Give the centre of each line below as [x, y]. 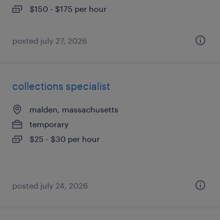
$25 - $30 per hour [65, 139]
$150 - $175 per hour [68, 9]
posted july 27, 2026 [50, 41]
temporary [49, 124]
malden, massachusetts [74, 109]
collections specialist [61, 86]
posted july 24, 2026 [50, 185]
